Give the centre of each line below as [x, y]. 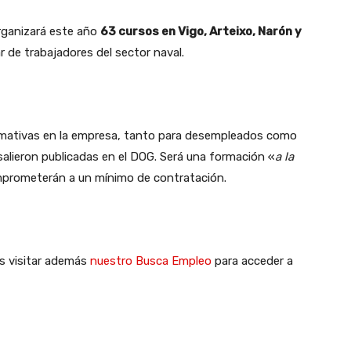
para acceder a [252, 261]
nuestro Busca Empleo [151, 261]
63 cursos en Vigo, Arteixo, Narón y [201, 31]
